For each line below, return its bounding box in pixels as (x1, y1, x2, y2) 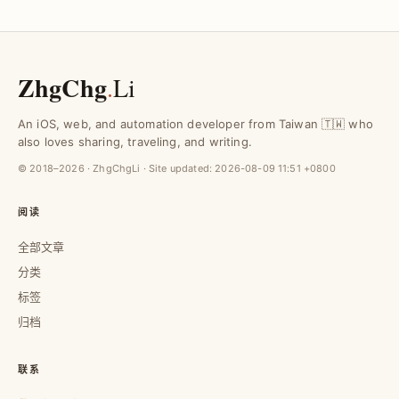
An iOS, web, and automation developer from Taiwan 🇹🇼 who (18, 117, 373, 131)
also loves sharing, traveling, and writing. (18, 134, 252, 149)
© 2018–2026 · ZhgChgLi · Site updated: (18, 162, 216, 175)
